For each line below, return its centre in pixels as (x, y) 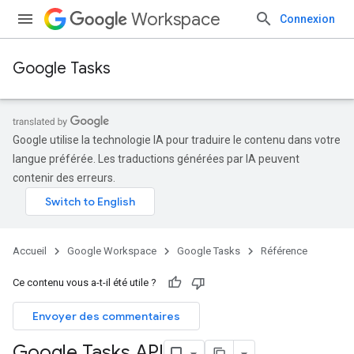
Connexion (307, 19)
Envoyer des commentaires (106, 316)
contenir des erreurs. (64, 178)
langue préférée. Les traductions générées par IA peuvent (156, 159)
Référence (284, 251)
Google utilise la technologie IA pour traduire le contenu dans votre (177, 140)
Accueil (30, 251)
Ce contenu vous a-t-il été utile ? (85, 282)
